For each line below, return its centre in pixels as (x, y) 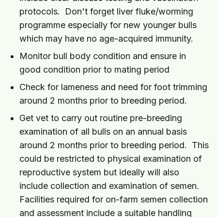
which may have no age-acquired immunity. (106, 39)
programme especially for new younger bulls (108, 25)
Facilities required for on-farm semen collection (114, 200)
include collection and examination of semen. (109, 186)
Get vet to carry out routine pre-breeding (101, 118)
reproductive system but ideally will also (99, 172)
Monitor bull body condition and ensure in (103, 56)
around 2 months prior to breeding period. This (114, 145)
